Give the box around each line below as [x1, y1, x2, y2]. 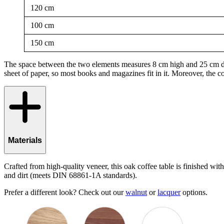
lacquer [157, 188, 180, 197]
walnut [125, 188, 147, 197]
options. [180, 188, 207, 197]
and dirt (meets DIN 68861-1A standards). [4, 171, 137, 180]
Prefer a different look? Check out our [4, 188, 125, 197]
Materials [8, 135, 42, 144]
